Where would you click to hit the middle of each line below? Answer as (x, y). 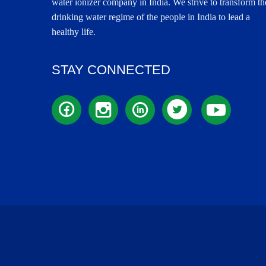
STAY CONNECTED (111, 70)
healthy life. (74, 32)
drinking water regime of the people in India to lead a (151, 17)
